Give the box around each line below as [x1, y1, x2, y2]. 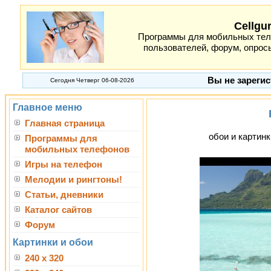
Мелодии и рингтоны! [25, 175, 122, 184]
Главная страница [25, 119, 105, 128]
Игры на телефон [25, 160, 102, 169]
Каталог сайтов [25, 205, 92, 215]
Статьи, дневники [25, 190, 103, 200]
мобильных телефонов [25, 145, 129, 154]
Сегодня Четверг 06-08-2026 [50, 77, 134, 83]
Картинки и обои [13, 237, 93, 247]
